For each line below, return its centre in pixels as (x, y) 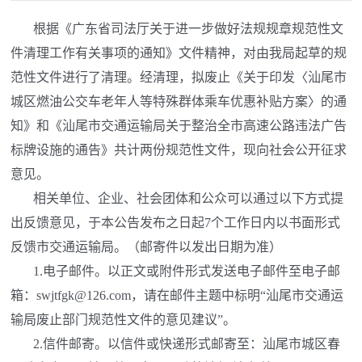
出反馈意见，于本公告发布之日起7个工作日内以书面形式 (176, 222)
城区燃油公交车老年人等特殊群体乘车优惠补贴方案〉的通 (179, 101)
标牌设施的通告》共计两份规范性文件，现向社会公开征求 (179, 149)
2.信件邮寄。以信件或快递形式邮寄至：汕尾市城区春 (176, 343)
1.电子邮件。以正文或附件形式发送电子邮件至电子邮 (176, 271)
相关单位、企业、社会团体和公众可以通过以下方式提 (177, 198)
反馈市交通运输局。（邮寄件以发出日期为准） (147, 246)
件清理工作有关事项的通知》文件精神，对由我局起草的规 (179, 53)
